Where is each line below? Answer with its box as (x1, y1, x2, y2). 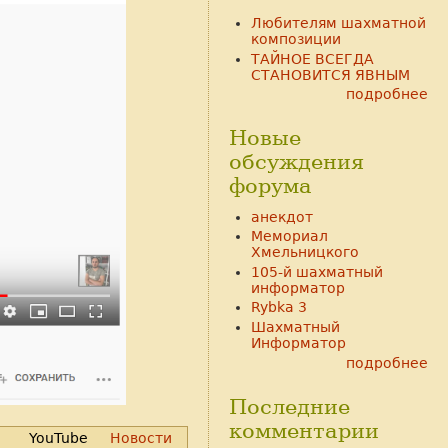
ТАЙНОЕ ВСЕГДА (250, 50, 374, 67)
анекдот (250, 208, 313, 225)
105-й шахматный (250, 263, 383, 280)
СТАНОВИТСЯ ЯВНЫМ (250, 66, 410, 83)
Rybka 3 (250, 299, 307, 316)
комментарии (229, 418, 379, 443)
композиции (250, 31, 341, 48)
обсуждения (229, 150, 364, 175)
